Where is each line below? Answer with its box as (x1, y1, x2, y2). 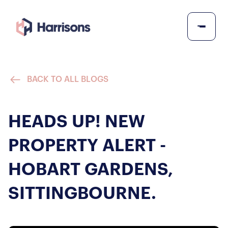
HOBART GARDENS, (8, 161, 173, 178)
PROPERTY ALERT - (8, 137, 166, 154)
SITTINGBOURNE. (8, 185, 156, 202)
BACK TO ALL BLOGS (27, 75, 108, 83)
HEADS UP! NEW (8, 113, 145, 130)
